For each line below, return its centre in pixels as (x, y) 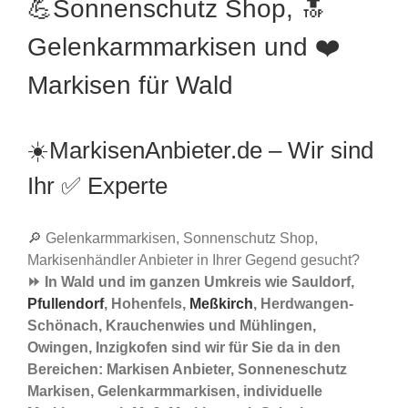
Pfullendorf (66, 304)
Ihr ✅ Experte (97, 186)
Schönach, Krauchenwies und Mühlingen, (172, 326)
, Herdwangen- (303, 304)
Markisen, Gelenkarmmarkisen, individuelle (175, 392)
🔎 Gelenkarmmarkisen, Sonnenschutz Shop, (173, 239)
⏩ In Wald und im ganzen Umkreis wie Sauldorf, (191, 282)
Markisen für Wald (130, 86)
